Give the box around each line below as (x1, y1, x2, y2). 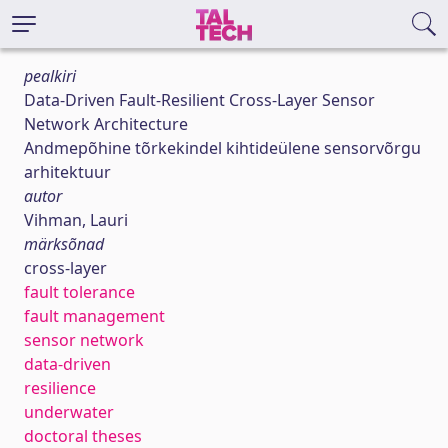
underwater (24, 401, 114, 423)
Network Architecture (24, 113, 188, 135)
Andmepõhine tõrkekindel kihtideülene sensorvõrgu (24, 137, 421, 159)
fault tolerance (24, 281, 135, 303)
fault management (24, 305, 165, 327)
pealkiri (24, 65, 76, 87)
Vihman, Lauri (24, 209, 128, 231)
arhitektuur (24, 161, 111, 183)
